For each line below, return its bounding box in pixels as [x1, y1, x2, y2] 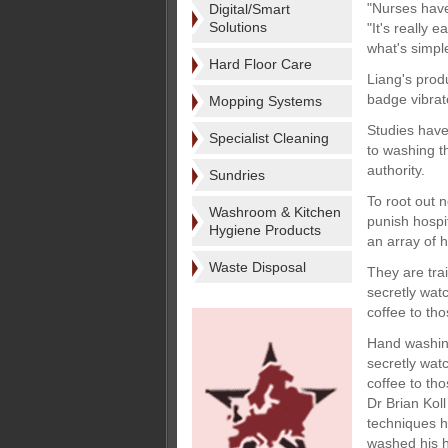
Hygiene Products [209, 222, 321, 238]
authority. [367, 162, 425, 178]
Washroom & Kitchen [209, 204, 341, 220]
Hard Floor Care [209, 56, 312, 72]
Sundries [209, 167, 265, 183]
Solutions [209, 19, 267, 35]
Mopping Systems [209, 93, 322, 109]
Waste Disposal [209, 259, 306, 275]
